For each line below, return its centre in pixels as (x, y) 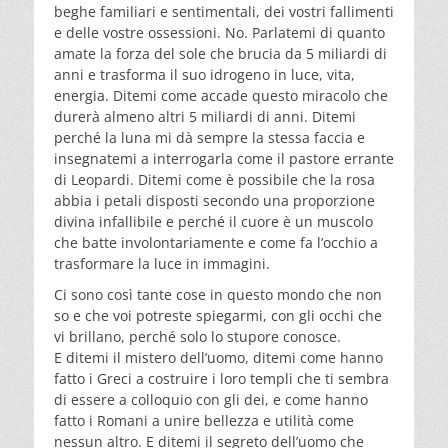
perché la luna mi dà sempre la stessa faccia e (209, 137)
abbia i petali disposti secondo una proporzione (214, 200)
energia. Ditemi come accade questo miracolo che (221, 95)
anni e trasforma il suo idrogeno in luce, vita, (204, 74)
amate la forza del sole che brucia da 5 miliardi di (220, 53)
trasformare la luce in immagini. (162, 263)
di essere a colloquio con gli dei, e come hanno (211, 399)
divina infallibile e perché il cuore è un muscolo (213, 221)
